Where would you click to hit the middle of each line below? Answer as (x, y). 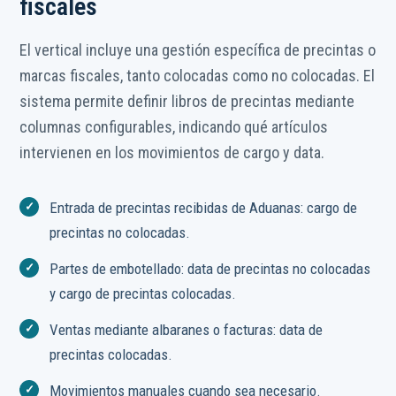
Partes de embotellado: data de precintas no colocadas (210, 269)
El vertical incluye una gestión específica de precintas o (198, 50)
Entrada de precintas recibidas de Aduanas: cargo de (203, 208)
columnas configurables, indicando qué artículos (174, 127)
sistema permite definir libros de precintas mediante (187, 102)
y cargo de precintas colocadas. (143, 294)
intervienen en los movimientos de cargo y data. (172, 153)
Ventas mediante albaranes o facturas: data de (186, 330)
